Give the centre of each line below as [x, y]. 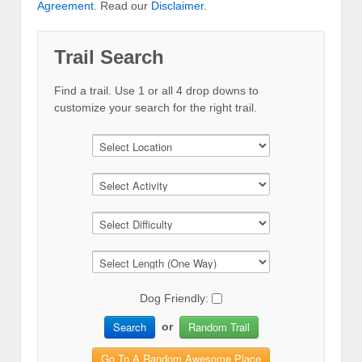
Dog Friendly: [176, 298]
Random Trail [219, 326]
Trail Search [109, 57]
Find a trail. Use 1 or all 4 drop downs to [156, 90]
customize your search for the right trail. [156, 107]
